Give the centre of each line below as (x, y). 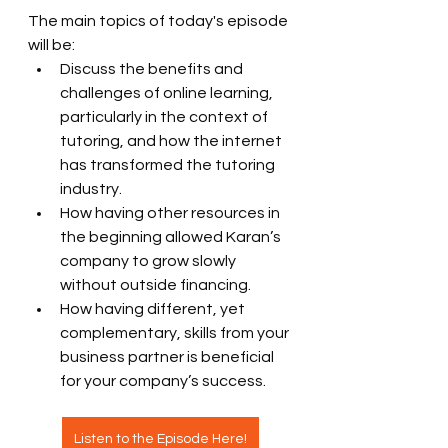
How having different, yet (154, 309)
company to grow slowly (149, 261)
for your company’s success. (163, 381)
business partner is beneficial (168, 357)
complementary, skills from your (176, 333)
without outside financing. (155, 285)
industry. (91, 189)
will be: (51, 45)
